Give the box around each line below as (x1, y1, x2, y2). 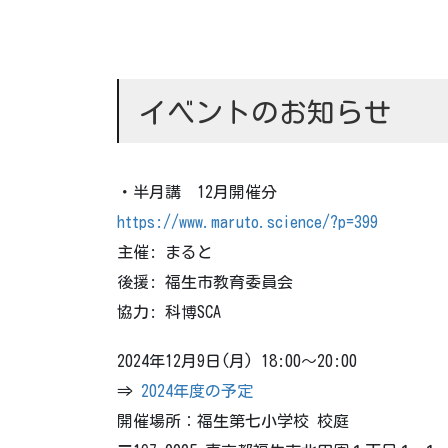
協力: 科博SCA (117, 303, 221, 320)
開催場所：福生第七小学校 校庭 (117, 412, 349, 429)
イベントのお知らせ (138, 98, 391, 127)
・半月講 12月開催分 (117, 183, 277, 200)
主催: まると (117, 243, 213, 260)
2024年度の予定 (141, 382, 253, 399)
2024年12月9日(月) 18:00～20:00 (117, 352, 357, 369)
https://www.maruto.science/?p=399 (117, 213, 378, 230)
